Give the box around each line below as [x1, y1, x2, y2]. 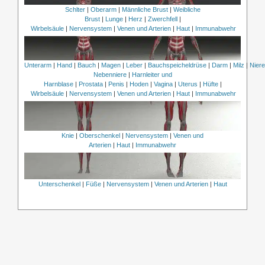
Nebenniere [93, 70, 127, 78]
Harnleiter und [131, 70, 172, 78]
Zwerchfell [147, 15, 177, 22]
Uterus [177, 80, 198, 88]
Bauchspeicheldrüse [147, 61, 206, 69]
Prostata [78, 80, 103, 88]
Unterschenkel [38, 180, 80, 188]
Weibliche [173, 5, 201, 13]
